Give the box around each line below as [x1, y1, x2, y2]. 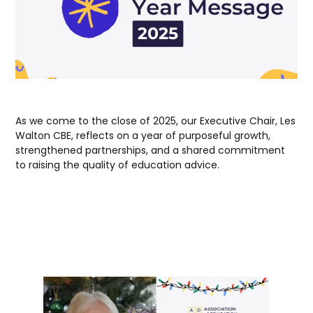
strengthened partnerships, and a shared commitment [15, 143, 286, 158]
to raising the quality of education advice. [15, 158, 220, 173]
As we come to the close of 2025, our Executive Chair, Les [15, 114, 296, 129]
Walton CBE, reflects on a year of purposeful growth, [15, 129, 271, 143]
